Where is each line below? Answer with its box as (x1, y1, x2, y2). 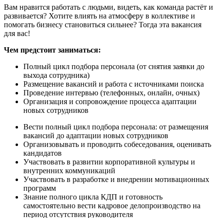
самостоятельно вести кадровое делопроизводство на (23, 201, 200, 210)
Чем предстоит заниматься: (4, 45, 101, 54)
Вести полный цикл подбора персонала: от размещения (23, 122, 208, 131)
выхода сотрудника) (23, 71, 90, 79)
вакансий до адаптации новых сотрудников (23, 131, 168, 140)
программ (23, 183, 56, 192)
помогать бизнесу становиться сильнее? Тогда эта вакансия (4, 20, 201, 29)
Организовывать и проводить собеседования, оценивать (23, 140, 211, 148)
